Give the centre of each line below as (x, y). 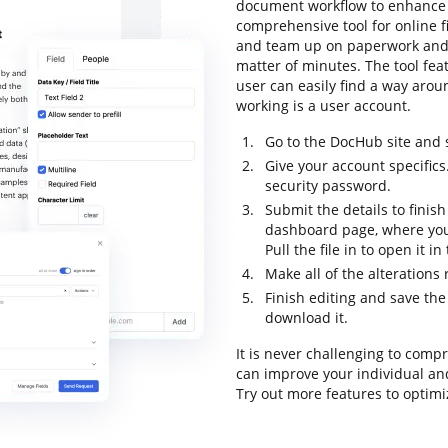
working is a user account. (323, 105)
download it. (306, 317)
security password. (328, 185)
